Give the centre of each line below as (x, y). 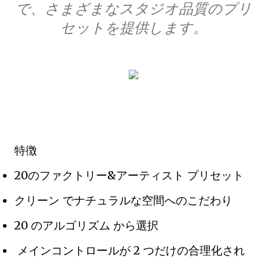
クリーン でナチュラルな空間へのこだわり (123, 200)
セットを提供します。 (133, 28)
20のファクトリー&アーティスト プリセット (129, 175)
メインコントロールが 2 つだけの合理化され (130, 250)
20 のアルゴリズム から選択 (86, 225)
